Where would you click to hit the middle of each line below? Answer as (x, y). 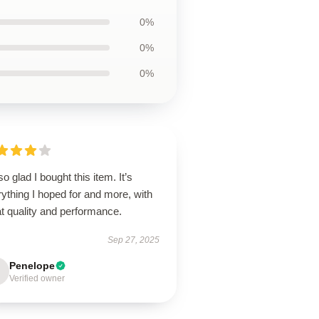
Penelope (32, 266)
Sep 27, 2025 (133, 240)
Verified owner (37, 278)
